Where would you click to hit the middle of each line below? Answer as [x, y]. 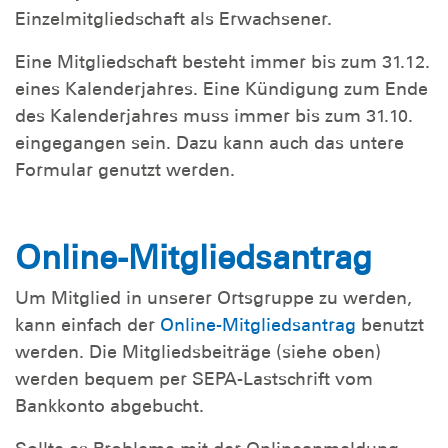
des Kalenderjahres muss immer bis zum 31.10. [214, 116]
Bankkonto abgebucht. [109, 406]
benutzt [390, 325]
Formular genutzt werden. [125, 170]
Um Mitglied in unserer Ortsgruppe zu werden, [213, 298]
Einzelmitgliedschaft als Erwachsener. [173, 19]
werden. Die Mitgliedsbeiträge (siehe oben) [198, 352]
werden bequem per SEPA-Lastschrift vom [194, 379]
